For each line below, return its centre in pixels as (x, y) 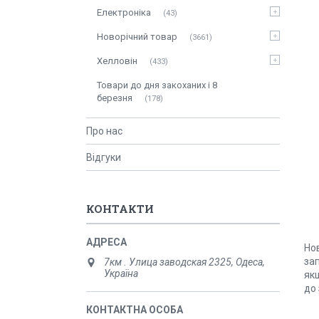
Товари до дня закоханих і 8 (157, 85)
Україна (121, 273)
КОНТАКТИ (120, 209)
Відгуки (104, 157)
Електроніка (124, 12)
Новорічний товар (137, 37)
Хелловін (117, 61)
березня (115, 98)
